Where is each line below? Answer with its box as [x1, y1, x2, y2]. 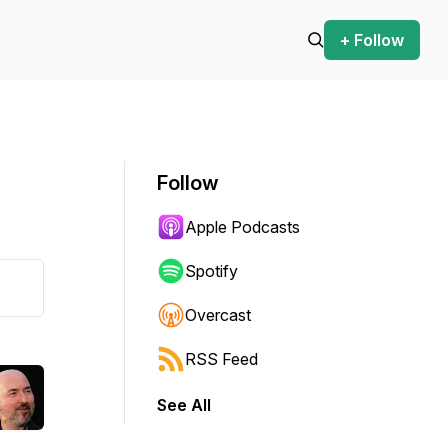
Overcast [185, 305, 251, 325]
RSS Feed [185, 349, 258, 369]
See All [157, 395, 211, 415]
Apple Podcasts [185, 217, 300, 237]
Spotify [185, 261, 238, 281]
